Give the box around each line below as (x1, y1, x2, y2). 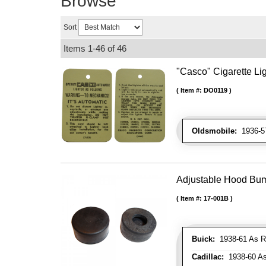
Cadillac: (192, 252, 224, 261)
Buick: (192, 235, 215, 243)
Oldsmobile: (192, 126, 237, 135)
